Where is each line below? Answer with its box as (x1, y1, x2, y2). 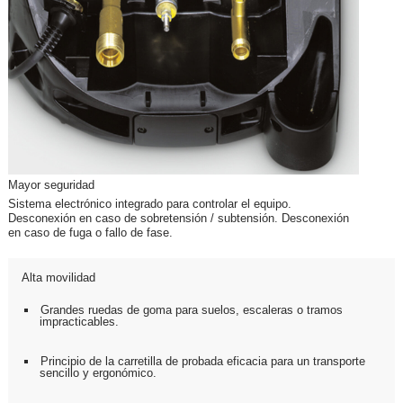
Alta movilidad (22, 271, 95, 285)
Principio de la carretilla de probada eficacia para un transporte (40, 354, 365, 369)
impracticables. (40, 315, 119, 329)
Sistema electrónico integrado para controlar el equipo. (8, 197, 291, 211)
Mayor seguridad (8, 178, 94, 193)
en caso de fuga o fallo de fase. (8, 226, 173, 240)
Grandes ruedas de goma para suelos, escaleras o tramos (40, 303, 343, 318)
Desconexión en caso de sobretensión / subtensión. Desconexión (8, 211, 349, 226)
